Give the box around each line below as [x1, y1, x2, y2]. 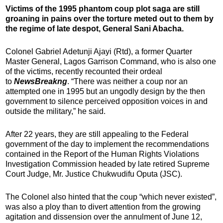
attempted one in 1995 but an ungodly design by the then [5, 87, 205, 96]
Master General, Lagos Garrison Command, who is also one [5, 57, 216, 66]
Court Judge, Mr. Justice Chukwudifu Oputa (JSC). [5, 169, 182, 178]
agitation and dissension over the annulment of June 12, [5, 212, 202, 221]
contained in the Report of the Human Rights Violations [5, 149, 199, 158]
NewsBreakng [14, 77, 67, 86]
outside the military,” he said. [5, 107, 106, 115]
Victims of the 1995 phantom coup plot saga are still [5, 4, 200, 13]
